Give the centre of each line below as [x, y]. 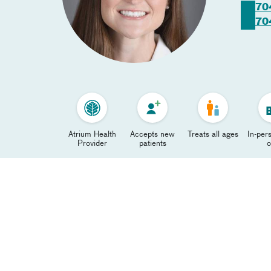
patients [152, 144]
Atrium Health [92, 135]
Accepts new [152, 135]
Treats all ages [213, 135]
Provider [92, 144]
